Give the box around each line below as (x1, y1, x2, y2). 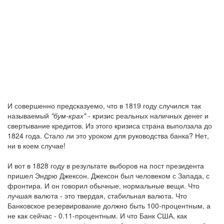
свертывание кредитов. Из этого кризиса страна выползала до (7, 120, 212, 130)
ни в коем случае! (7, 140, 65, 150)
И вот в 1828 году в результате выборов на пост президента (7, 160, 204, 170)
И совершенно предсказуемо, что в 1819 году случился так (7, 100, 201, 110)
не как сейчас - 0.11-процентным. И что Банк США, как (7, 210, 187, 220)
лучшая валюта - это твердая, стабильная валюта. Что (7, 190, 187, 200)
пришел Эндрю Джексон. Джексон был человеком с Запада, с (7, 170, 209, 180)
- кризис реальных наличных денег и (86, 110, 208, 120)
